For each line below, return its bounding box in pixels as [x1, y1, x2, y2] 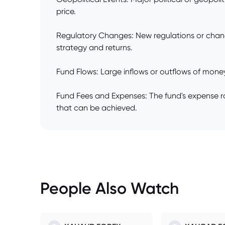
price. [56, 7, 76, 17]
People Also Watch [40, 178, 179, 198]
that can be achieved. [56, 103, 137, 113]
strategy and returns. [56, 43, 133, 53]
